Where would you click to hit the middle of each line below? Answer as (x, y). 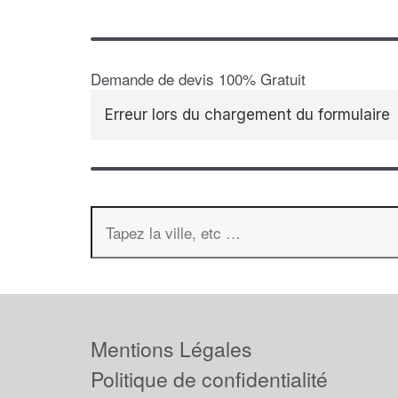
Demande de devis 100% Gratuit (198, 79)
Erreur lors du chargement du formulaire (247, 115)
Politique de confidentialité (209, 379)
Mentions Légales (171, 349)
